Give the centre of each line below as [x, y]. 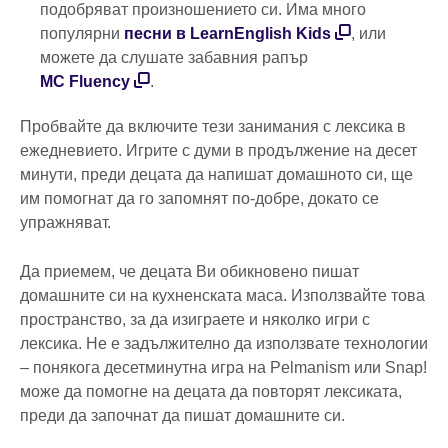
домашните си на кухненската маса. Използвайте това [222, 296]
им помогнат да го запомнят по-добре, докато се [199, 199]
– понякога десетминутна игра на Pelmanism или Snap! [223, 368]
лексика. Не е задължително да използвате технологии [224, 344]
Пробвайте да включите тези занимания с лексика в [213, 127]
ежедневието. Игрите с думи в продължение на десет [218, 151]
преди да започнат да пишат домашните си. [182, 416]
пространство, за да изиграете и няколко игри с [195, 320]
